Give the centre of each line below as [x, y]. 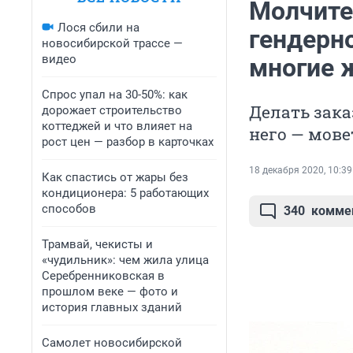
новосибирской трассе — [112, 43]
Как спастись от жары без [115, 177]
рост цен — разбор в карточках [128, 142]
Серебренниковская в [103, 276]
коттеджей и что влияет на [117, 126]
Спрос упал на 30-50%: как [115, 95]
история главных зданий [112, 307]
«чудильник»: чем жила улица [125, 260]
